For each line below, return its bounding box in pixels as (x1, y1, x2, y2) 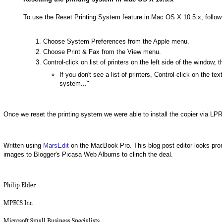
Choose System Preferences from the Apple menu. (43, 37, 189, 45)
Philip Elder (3, 181, 36, 189)
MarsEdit (43, 141, 69, 149)
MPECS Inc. (3, 199, 34, 207)
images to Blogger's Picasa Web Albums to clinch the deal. (3, 150, 173, 158)
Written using (3, 141, 43, 149)
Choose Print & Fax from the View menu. (43, 48, 161, 55)
